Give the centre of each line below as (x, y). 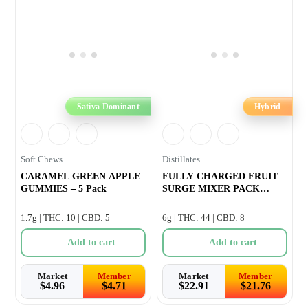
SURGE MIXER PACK (211, 189)
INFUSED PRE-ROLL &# (217, 201)
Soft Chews (42, 159)
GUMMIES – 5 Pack (64, 189)
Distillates (181, 159)
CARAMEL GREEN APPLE (81, 177)
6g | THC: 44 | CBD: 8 (203, 218)
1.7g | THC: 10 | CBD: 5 (66, 218)
